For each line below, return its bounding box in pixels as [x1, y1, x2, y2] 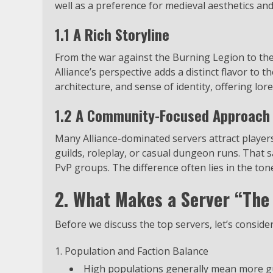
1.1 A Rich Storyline [55, 23, 169, 45]
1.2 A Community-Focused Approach [55, 104, 270, 126]
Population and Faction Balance [65, 244, 208, 258]
